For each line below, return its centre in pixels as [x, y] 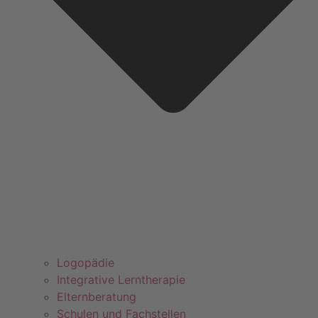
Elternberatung [97, 296]
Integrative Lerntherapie [121, 279]
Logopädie [86, 262]
